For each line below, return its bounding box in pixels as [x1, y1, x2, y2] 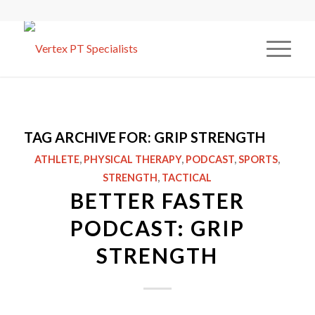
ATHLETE [34, 153, 80, 165]
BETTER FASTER [70, 188, 245, 213]
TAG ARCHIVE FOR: [23, 129, 154, 146]
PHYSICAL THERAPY [84, 153, 182, 165]
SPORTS [238, 153, 278, 165]
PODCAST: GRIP [70, 215, 245, 240]
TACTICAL [162, 172, 212, 184]
